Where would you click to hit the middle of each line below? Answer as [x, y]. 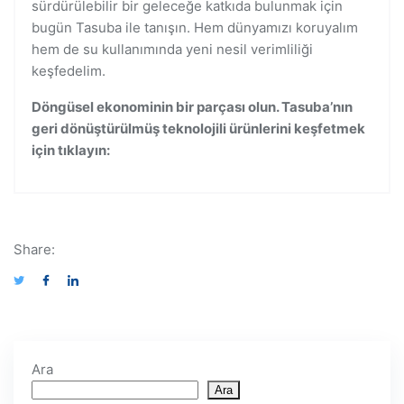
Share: [34, 249]
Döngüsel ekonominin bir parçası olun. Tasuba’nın [192, 107]
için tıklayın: [72, 150]
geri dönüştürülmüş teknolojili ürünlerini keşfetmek [198, 129]
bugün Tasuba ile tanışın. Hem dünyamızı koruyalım [195, 28]
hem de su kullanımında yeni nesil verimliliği [172, 49]
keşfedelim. [69, 71]
